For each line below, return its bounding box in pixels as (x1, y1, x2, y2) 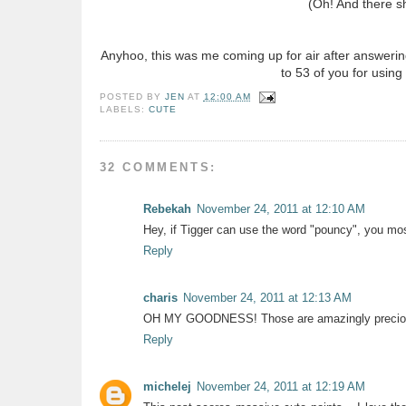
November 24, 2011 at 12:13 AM (182, 290, 352, 304)
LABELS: (99, 104, 149, 114)
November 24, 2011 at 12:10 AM (196, 201, 365, 216)
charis (142, 290, 178, 304)
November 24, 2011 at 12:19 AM (196, 379, 365, 393)
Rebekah (142, 201, 191, 216)
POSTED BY (99, 92, 165, 101)
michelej (142, 379, 191, 393)
